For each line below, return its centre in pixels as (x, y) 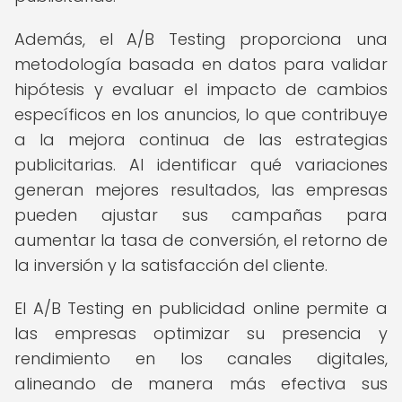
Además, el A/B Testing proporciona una (201, 39)
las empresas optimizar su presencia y (201, 333)
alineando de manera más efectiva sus (201, 384)
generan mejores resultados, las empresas (201, 190)
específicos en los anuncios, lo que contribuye (201, 114)
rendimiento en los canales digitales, (201, 358)
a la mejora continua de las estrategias (201, 140)
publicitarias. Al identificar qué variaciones (201, 165)
